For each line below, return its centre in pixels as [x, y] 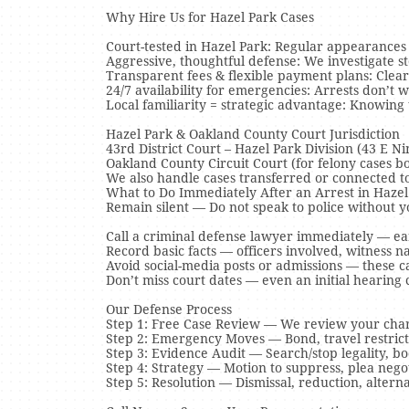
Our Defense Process [169, 309]
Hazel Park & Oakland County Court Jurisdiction [253, 134]
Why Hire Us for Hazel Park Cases [210, 17]
